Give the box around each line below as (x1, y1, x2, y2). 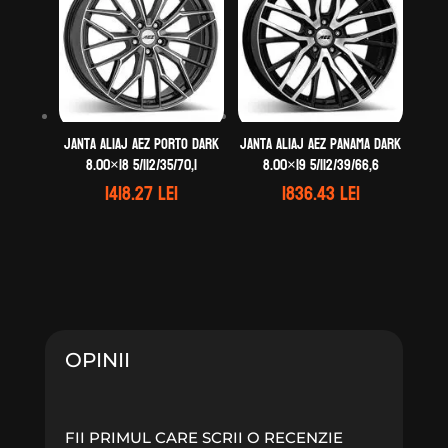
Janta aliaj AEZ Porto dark (63, 131, 219, 159)
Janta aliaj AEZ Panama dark (240, 131, 402, 159)
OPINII (64, 348, 130, 373)
